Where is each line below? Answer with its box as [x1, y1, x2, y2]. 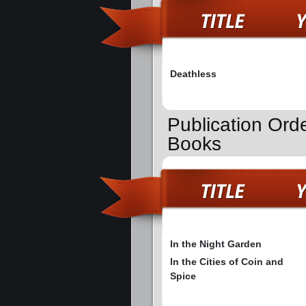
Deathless [170, 68, 217, 80]
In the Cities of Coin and [170, 256, 283, 268]
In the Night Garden [170, 238, 262, 250]
